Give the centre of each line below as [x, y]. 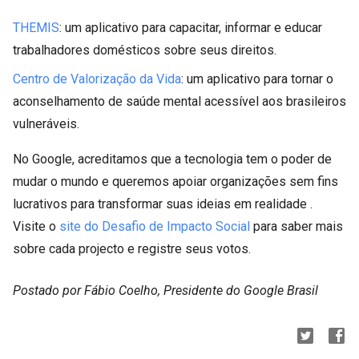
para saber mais [296, 226]
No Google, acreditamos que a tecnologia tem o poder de [172, 159]
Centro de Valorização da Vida [97, 79]
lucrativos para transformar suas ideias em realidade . [163, 204]
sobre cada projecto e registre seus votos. [132, 249]
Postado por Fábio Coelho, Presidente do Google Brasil [165, 290]
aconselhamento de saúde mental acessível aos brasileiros [179, 101]
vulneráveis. [46, 124]
